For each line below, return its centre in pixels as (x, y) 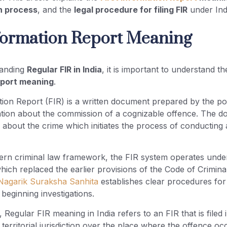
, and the (56, 10)
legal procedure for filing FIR (131, 10)
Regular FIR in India (65, 70)
